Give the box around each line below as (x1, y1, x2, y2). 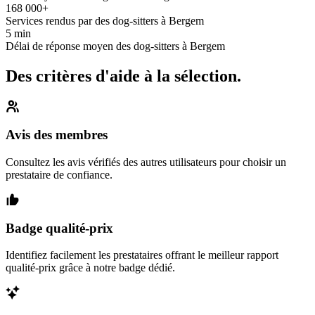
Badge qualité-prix (6, 220, 113, 236)
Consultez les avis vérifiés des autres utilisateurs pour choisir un (6, 155, 286, 168)
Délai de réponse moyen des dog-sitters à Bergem (6, 39, 225, 52)
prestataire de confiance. (6, 168, 112, 181)
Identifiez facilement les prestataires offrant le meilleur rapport (6, 249, 278, 262)
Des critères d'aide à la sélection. (6, 66, 241, 85)
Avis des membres (6, 127, 108, 143)
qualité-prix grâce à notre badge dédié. (6, 262, 175, 274)
